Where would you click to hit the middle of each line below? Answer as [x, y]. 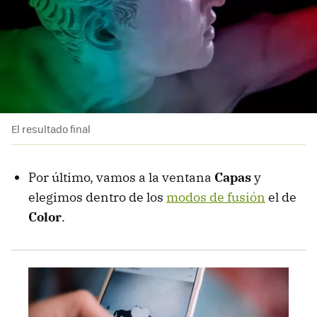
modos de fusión [216, 197]
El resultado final [51, 128]
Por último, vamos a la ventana [121, 177]
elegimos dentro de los [97, 197]
